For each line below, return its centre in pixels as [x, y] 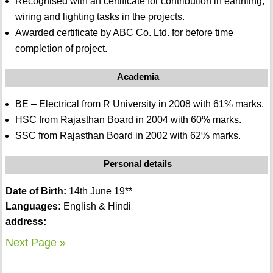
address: [26, 222]
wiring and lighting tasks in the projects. [100, 17]
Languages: [33, 207]
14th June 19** [99, 191]
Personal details [138, 164]
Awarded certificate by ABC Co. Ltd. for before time [124, 33]
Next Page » [35, 243]
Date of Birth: [36, 191]
